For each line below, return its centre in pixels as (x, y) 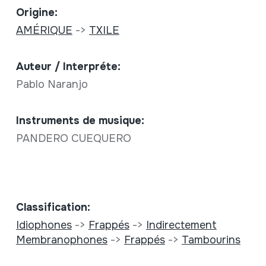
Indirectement (181, 225)
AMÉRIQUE (44, 30)
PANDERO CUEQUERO (73, 138)
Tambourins (211, 240)
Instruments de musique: (80, 120)
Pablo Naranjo (53, 84)
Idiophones (44, 225)
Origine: (37, 12)
